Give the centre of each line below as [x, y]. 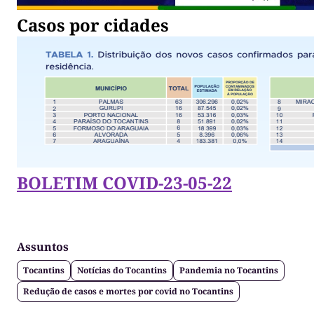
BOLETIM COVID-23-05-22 [124, 183]
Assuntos [43, 247]
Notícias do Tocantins [122, 271]
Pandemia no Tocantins [229, 271]
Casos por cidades [93, 25]
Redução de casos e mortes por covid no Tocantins [128, 292]
